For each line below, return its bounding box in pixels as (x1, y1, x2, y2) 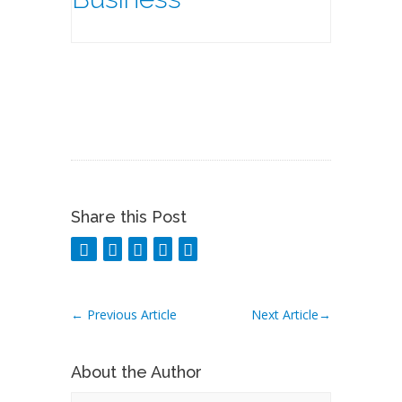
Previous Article (83, 306, 177, 323)
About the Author (71, 363, 202, 381)
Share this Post (71, 207, 187, 226)
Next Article (251, 306, 319, 323)
